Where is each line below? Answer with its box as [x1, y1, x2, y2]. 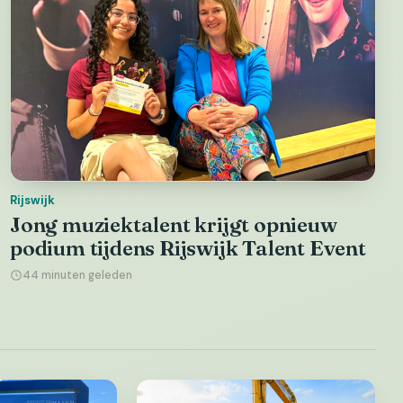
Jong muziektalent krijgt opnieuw [10, 211, 337, 237]
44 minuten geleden [22, 267, 132, 282]
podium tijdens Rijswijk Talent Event [10, 235, 366, 261]
